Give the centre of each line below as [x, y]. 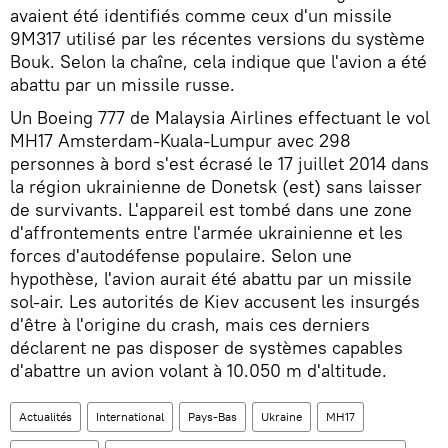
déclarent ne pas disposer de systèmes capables [206, 347]
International [130, 416]
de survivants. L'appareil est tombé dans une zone [211, 209]
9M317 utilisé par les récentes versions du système [217, 38]
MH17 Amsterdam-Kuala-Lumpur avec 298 [180, 140]
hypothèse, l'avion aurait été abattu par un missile [211, 278]
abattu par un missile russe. [122, 84]
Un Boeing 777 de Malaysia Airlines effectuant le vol [220, 117]
